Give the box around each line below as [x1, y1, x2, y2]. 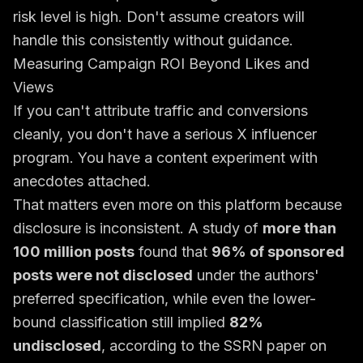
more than [263, 220, 336, 237]
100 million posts [13, 243, 135, 260]
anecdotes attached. [13, 173, 151, 190]
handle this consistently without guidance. [13, 32, 293, 49]
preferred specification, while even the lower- [13, 290, 316, 307]
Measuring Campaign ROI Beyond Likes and [13, 55, 310, 72]
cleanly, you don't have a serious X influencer [13, 126, 317, 143]
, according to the [101, 337, 224, 354]
